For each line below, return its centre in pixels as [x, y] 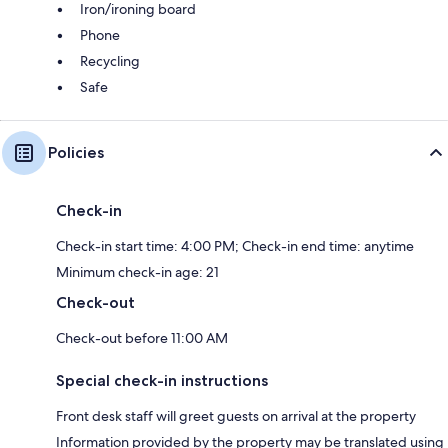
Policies [76, 152]
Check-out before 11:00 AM [142, 337]
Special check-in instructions [162, 380]
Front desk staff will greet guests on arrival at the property [236, 415]
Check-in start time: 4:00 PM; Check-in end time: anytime [235, 245]
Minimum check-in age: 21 [137, 271]
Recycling [110, 60]
